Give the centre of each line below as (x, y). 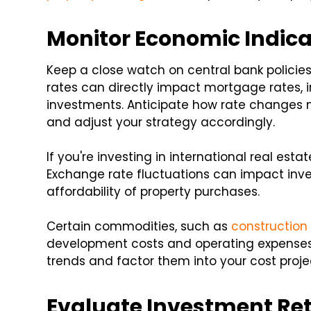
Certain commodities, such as (139, 227)
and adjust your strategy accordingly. (161, 123)
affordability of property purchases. (153, 192)
